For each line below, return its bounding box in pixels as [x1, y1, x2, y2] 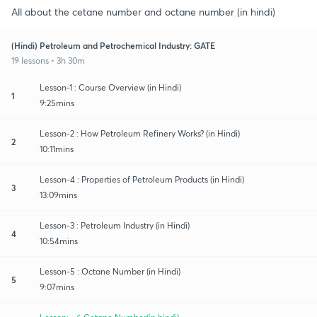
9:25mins [40, 97, 74, 108]
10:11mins [40, 143, 74, 154]
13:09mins [40, 189, 77, 200]
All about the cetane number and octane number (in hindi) [11, 4, 275, 18]
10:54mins [40, 235, 78, 246]
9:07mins [40, 281, 74, 292]
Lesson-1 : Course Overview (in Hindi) [40, 81, 182, 93]
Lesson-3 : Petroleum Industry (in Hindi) [40, 219, 190, 231]
